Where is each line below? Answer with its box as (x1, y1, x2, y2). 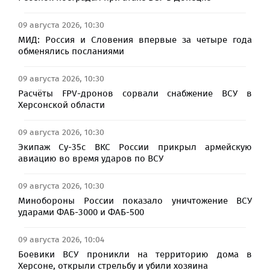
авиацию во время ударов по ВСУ (18, 152, 163, 164)
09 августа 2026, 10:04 (18, 234, 104, 245)
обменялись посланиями (18, 45, 124, 57)
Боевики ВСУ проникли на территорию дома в (18, 248, 252, 260)
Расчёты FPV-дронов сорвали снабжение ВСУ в (18, 87, 252, 99)
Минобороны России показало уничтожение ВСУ (18, 195, 252, 206)
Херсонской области (18, 99, 105, 110)
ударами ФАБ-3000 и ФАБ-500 (18, 206, 144, 218)
